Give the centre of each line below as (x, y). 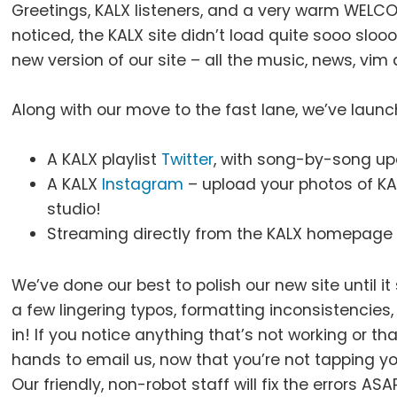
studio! (74, 209)
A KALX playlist (105, 159)
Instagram (143, 184)
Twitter (188, 159)
